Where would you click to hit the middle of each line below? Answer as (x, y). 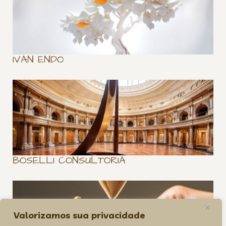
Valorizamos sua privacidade (79, 215)
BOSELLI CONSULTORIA (69, 160)
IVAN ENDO (38, 59)
